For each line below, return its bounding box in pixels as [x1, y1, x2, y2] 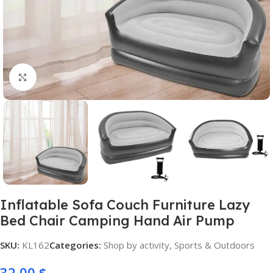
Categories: [49, 239, 101, 251]
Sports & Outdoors [174, 239, 255, 251]
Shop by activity [104, 239, 169, 251]
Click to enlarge [36, 71, 102, 83]
